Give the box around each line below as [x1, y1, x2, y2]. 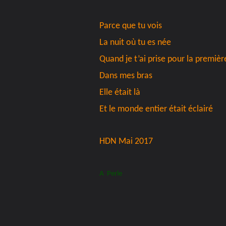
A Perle [99, 170, 122, 178]
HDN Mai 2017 [99, 137, 153, 147]
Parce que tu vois [99, 21, 162, 31]
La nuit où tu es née [99, 38, 171, 48]
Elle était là [99, 88, 140, 98]
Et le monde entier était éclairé [99, 104, 213, 115]
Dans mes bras [99, 71, 152, 81]
